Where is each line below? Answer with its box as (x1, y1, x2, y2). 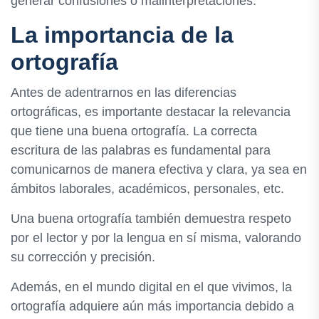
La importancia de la (11, 22, 234, 48)
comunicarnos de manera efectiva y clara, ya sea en (11, 162, 307, 177)
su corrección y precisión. (11, 250, 155, 265)
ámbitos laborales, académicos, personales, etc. (11, 182, 284, 197)
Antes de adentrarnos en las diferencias (11, 85, 236, 100)
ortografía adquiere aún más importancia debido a (11, 299, 294, 314)
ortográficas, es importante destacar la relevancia (11, 105, 291, 120)
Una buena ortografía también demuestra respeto (11, 211, 291, 226)
